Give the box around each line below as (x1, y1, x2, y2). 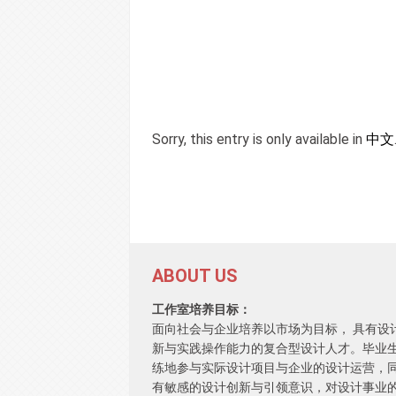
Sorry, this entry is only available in (152, 131, 366, 148)
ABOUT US (152, 265, 238, 286)
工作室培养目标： (152, 302, 251, 316)
